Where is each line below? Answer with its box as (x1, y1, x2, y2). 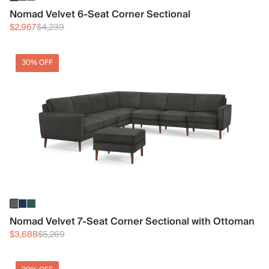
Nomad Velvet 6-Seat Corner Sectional (10, 6, 190, 23)
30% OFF (22, 56, 53, 70)
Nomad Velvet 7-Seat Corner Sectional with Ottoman (10, 213, 255, 230)
